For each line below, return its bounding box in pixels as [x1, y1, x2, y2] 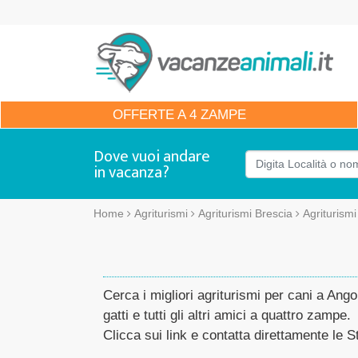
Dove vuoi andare [93, 143, 210, 170]
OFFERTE [112, 107, 174, 122]
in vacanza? [93, 159, 169, 186]
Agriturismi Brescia [198, 207, 292, 220]
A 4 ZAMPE [173, 107, 246, 122]
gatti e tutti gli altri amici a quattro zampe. [103, 308, 351, 323]
